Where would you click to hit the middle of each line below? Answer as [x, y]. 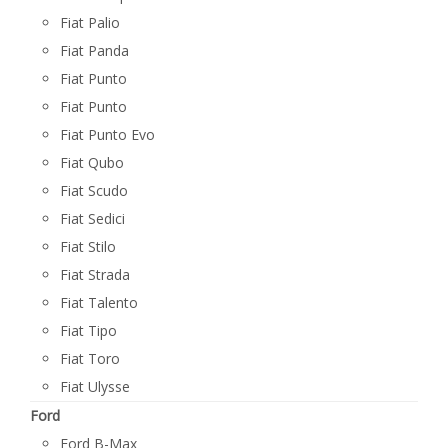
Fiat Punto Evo [107, 134]
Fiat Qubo [92, 162]
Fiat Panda [94, 50]
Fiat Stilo [88, 246]
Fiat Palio [90, 22]
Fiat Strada [95, 274]
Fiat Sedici [92, 218]
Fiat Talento [99, 302]
